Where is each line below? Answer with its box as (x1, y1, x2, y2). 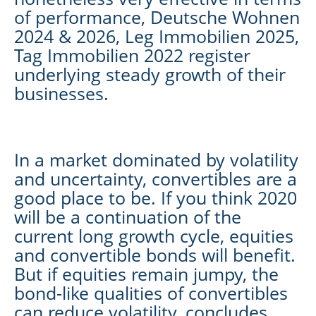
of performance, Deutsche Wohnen (14, 4, 300, 29)
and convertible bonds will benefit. (14, 242, 296, 267)
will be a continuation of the (14, 204, 241, 229)
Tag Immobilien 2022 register (14, 42, 250, 67)
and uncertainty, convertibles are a (14, 166, 297, 190)
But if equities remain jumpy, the (14, 261, 279, 286)
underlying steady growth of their (14, 61, 286, 86)
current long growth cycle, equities (14, 223, 293, 248)
